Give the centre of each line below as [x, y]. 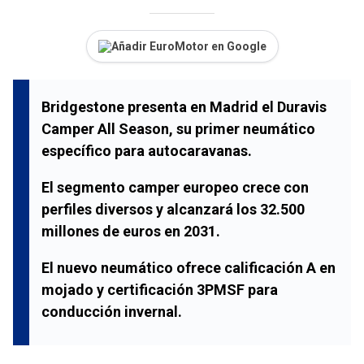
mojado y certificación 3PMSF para [160, 289]
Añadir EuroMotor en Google [188, 46]
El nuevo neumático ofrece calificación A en [188, 267]
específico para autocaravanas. [147, 150]
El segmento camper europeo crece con [175, 187]
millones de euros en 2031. [131, 231]
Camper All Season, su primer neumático [178, 128]
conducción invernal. [112, 311]
